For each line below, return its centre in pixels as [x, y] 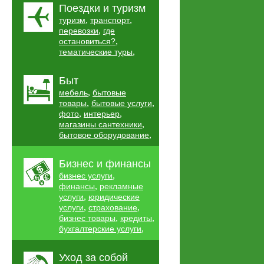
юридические [114, 197]
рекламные [121, 186]
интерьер [102, 114]
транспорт [110, 20]
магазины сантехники [100, 124]
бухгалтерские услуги [100, 229]
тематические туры [96, 52]
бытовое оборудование [104, 135]
